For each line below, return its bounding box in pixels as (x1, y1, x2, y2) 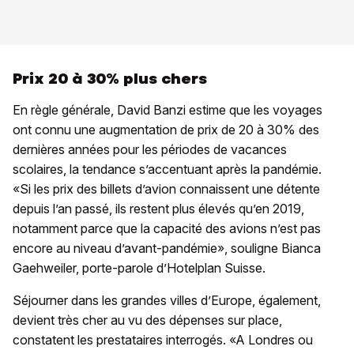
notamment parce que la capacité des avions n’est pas (13, 220, 321, 236)
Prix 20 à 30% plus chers (13, 68, 207, 88)
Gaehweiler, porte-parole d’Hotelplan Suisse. (13, 259, 265, 276)
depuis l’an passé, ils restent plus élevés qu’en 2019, (13, 200, 304, 217)
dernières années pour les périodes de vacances (13, 141, 287, 157)
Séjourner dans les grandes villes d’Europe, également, (13, 292, 321, 308)
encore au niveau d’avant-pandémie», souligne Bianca (13, 239, 321, 256)
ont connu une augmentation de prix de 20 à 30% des (13, 121, 319, 137)
